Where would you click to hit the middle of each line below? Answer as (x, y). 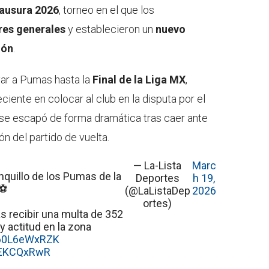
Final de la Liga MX (139, 79)
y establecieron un (110, 29)
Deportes (157, 178)
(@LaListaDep (157, 190)
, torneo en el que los (107, 10)
